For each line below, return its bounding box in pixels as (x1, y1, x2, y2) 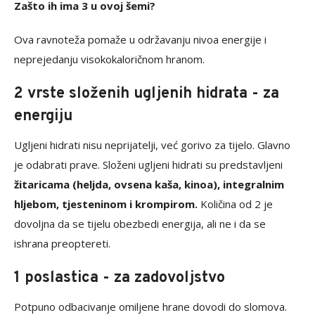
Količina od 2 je (198, 197, 273, 212)
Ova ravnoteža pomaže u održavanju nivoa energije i (14, 32, 266, 47)
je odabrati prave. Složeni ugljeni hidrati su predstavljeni (14, 157, 283, 172)
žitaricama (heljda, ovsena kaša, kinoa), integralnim (14, 177, 284, 192)
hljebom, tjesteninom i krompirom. (14, 197, 198, 212)
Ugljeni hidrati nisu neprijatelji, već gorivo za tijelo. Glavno (14, 138, 290, 153)
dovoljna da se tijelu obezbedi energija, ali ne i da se (14, 217, 266, 231)
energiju (14, 107, 72, 127)
